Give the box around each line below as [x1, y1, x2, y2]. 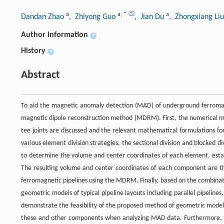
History [21, 46, 45, 55]
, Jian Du [134, 12, 166, 21]
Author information [21, 30, 88, 39]
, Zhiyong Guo [69, 12, 117, 21]
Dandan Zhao [21, 12, 66, 21]
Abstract [21, 69, 60, 81]
